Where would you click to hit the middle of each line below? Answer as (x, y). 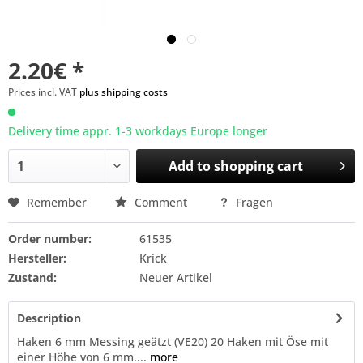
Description (49, 318)
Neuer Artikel (175, 278)
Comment (161, 202)
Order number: (50, 239)
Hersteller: (37, 258)
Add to (190, 166)
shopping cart (259, 166)
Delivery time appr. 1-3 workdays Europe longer (138, 131)
